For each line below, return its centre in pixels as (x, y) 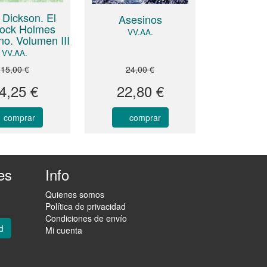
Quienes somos (75, 195)
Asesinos (140, 19)
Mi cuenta (64, 230)
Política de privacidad (86, 207)
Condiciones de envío (86, 218)
